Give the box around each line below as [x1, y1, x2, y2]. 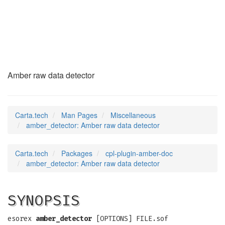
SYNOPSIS [8, 191, 80, 209]
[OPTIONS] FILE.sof [92, 214, 168, 223]
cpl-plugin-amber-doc [105, 148, 173, 158]
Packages [61, 148, 92, 158]
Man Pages [61, 110, 97, 120]
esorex [8, 214, 36, 223]
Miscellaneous [110, 110, 156, 120]
